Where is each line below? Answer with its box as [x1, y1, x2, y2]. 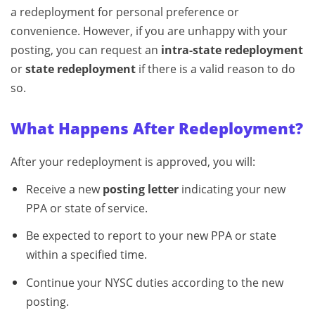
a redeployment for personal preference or [11, 4, 239, 20]
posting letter [102, 181, 179, 197]
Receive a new [25, 181, 103, 197]
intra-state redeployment [161, 41, 303, 58]
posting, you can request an [11, 41, 161, 58]
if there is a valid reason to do [136, 60, 295, 77]
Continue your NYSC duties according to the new [25, 275, 283, 291]
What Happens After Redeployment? [11, 117, 303, 139]
